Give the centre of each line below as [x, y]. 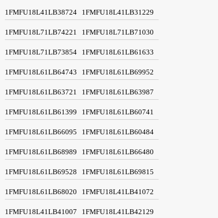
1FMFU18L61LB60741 [118, 112]
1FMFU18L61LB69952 [118, 72]
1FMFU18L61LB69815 [118, 172]
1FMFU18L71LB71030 [118, 32]
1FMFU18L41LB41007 [41, 211]
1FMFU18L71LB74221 [41, 32]
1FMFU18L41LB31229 [118, 12]
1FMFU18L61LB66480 [118, 152]
